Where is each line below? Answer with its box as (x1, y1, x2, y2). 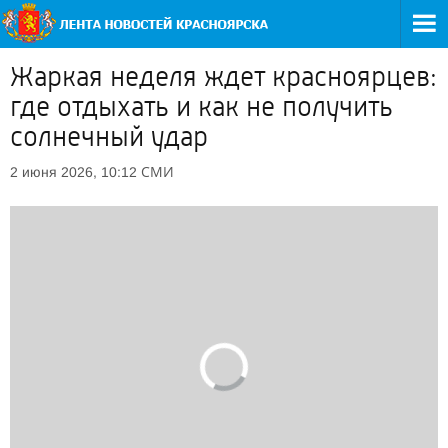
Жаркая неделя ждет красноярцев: (10, 61, 437, 93)
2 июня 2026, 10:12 (10, 164, 137, 180)
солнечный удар (10, 121, 208, 153)
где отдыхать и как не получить (10, 91, 393, 123)
